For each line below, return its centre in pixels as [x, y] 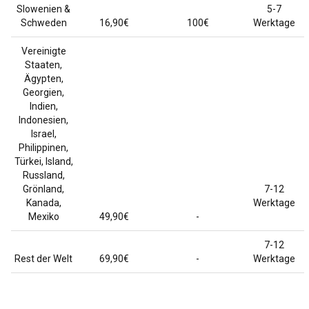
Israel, [43, 134]
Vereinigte [43, 51]
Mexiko [43, 217]
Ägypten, [43, 79]
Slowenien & [43, 9]
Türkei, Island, [43, 161]
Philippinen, [43, 148]
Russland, [43, 175]
